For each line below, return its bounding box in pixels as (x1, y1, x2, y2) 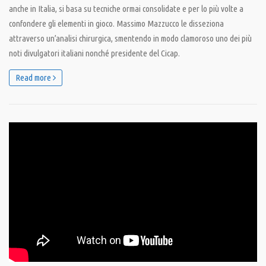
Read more (15, 72, 53, 83)
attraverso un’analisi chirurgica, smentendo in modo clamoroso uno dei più (9, 33, 252, 44)
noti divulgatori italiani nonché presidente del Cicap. (9, 48, 180, 59)
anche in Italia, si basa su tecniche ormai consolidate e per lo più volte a (9, 4, 243, 14)
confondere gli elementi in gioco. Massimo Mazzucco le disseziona (9, 18, 224, 29)
